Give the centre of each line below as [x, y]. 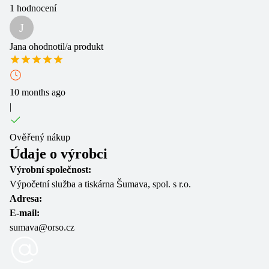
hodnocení [35, 8]
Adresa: [26, 198]
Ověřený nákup [40, 137]
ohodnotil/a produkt [65, 47]
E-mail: [25, 213]
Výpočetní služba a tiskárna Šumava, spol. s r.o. [100, 184]
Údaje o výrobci [59, 154]
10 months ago [38, 92]
